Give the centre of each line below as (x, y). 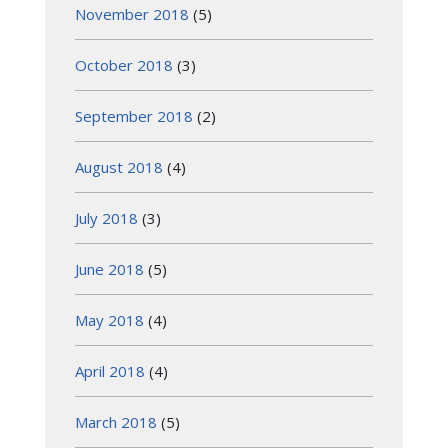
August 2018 (119, 166)
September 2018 (134, 115)
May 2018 (109, 319)
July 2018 (106, 217)
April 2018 (110, 370)
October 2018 (124, 64)
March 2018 (116, 421)
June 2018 (109, 268)
